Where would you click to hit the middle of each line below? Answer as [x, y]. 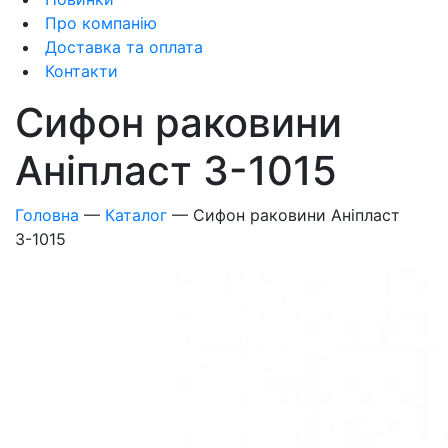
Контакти [79, 71]
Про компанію [98, 23]
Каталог [136, 215]
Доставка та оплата [121, 47]
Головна [47, 215]
